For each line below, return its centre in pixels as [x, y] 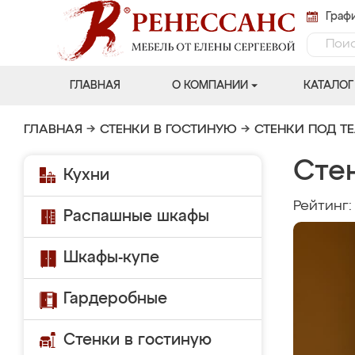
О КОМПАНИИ [210, 86]
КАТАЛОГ [328, 86]
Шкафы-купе [111, 258]
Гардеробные [115, 299]
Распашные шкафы [136, 216]
